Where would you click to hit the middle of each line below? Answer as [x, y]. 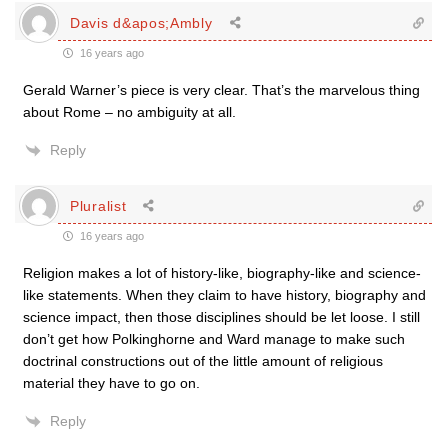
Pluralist [98, 205]
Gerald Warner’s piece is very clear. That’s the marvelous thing [221, 90]
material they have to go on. [111, 383]
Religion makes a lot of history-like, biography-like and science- [222, 273]
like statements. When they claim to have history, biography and [224, 295]
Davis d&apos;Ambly [141, 22]
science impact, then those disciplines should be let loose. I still [221, 317]
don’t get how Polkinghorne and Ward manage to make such [214, 339]
